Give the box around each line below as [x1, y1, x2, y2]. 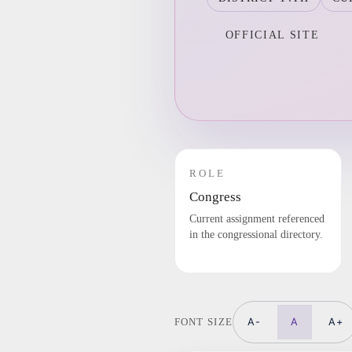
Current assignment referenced [189, 213, 324, 225]
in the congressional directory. [189, 229, 323, 240]
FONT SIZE [174, 316, 233, 328]
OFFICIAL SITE [225, 29, 320, 41]
